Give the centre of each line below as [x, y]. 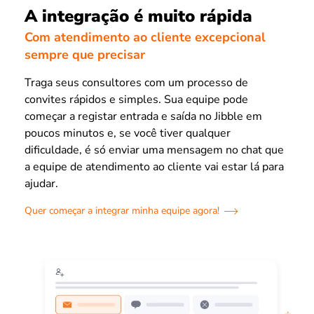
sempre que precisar [85, 55]
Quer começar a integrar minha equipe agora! [122, 211]
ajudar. [41, 184]
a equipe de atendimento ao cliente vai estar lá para [154, 167]
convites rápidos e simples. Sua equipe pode [136, 100]
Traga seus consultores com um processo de [136, 83]
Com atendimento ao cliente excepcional [145, 37]
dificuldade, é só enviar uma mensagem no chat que [154, 150]
